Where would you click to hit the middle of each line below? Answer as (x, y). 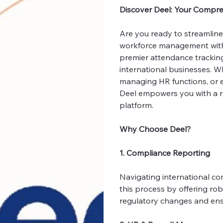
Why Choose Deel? (155, 129)
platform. (136, 105)
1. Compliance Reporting (165, 153)
